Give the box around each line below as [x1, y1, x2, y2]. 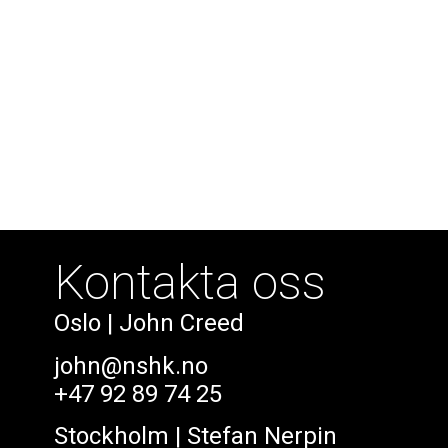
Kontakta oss [53, 254, 326, 312]
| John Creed [100, 309, 244, 338]
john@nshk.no [53, 351, 208, 380]
